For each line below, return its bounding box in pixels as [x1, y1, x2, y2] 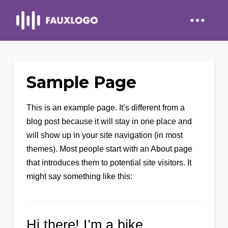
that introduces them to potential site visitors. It [26, 158, 191, 167]
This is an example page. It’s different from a [26, 103, 185, 112]
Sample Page [26, 72, 136, 92]
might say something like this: [26, 172, 132, 181]
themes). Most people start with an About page [26, 145, 192, 153]
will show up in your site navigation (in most [26, 131, 183, 139]
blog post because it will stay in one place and [26, 117, 192, 126]
